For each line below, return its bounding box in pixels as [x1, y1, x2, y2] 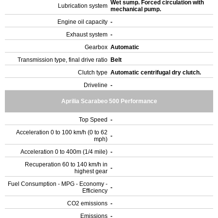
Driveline [84, 82, 108, 89]
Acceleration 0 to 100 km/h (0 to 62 [16, 129, 108, 136]
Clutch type [78, 69, 108, 76]
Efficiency [82, 187, 108, 194]
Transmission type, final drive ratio [18, 56, 108, 63]
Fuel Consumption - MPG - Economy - [8, 181, 108, 187]
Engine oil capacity [57, 18, 108, 25]
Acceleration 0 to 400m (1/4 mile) [20, 148, 108, 155]
